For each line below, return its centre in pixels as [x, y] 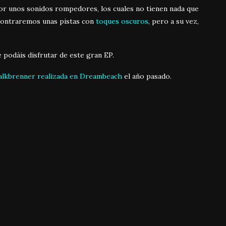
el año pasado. [147, 76]
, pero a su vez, [174, 21]
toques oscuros [122, 21]
